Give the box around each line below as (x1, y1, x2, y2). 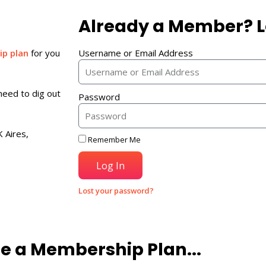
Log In (96, 159, 125, 172)
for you (28, 47, 60, 59)
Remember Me (86, 134, 141, 145)
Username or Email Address (78, 47, 193, 59)
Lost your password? (78, 185, 154, 196)
